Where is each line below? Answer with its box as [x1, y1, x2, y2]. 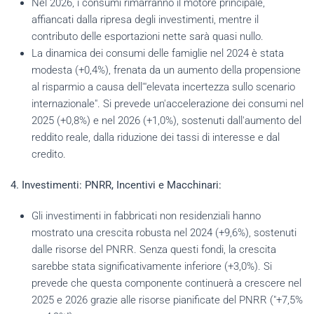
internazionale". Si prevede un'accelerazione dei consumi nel [32, 97, 303, 110]
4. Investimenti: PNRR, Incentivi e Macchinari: [11, 178, 221, 191]
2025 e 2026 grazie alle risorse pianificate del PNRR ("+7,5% [32, 293, 303, 306]
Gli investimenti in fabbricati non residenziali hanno [32, 209, 261, 222]
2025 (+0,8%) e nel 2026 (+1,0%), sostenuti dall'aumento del [32, 114, 301, 127]
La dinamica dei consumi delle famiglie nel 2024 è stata [32, 46, 284, 60]
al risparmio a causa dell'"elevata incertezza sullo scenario [32, 80, 295, 93]
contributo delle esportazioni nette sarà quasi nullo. [32, 29, 264, 43]
